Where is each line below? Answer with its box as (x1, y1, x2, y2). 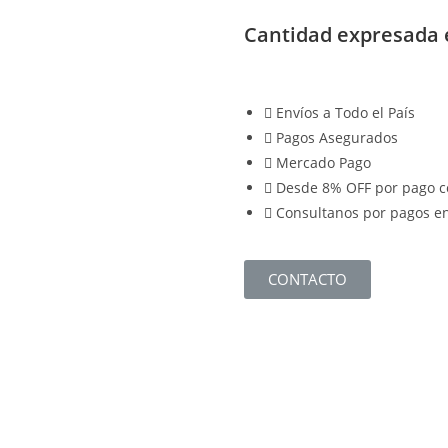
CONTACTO (268, 269, 347, 289)
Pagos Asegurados (276, 128, 398, 147)
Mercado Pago (276, 153, 371, 172)
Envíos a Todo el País (276, 103, 415, 122)
